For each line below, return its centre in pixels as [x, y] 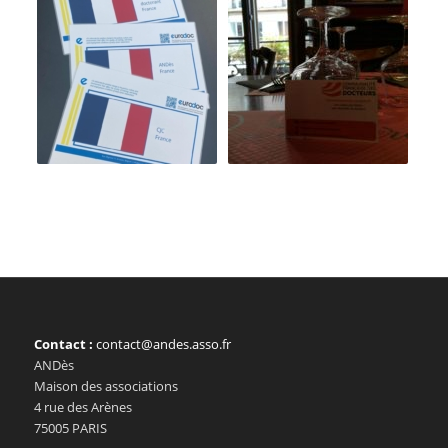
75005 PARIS [70, 428]
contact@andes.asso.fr [163, 344]
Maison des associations [105, 386]
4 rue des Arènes [82, 407]
